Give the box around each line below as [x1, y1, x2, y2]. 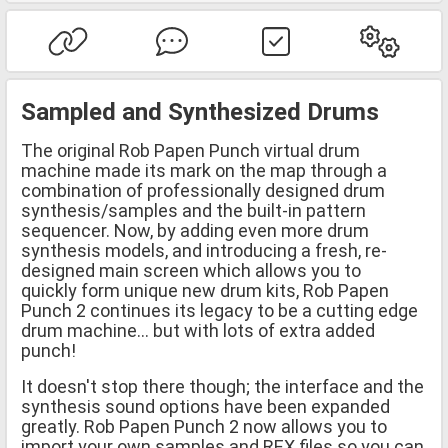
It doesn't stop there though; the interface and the [21, 375, 424, 397]
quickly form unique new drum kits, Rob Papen [21, 279, 389, 301]
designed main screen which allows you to [21, 259, 361, 281]
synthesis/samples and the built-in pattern [21, 199, 366, 221]
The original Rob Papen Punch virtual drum [21, 139, 360, 161]
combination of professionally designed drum [21, 179, 385, 201]
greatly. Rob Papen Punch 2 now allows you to [21, 415, 387, 437]
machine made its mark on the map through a [21, 159, 387, 181]
